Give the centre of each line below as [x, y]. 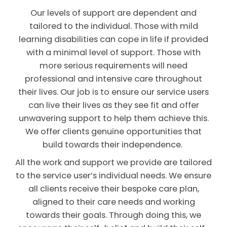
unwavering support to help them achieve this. [113, 119]
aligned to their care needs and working [113, 202]
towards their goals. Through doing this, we [113, 215]
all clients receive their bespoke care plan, [113, 188]
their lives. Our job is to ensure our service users [113, 92]
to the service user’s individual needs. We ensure [113, 175]
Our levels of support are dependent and [113, 13]
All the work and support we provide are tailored [113, 162]
